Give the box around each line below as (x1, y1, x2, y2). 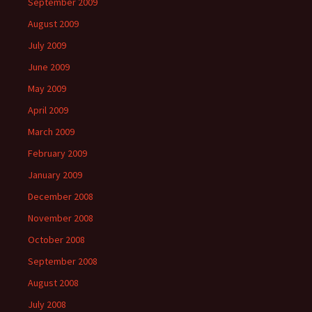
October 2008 (28, 233, 85, 246)
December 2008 (28, 190, 93, 203)
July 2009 (28, 39, 66, 52)
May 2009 (28, 82, 66, 95)
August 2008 (28, 276, 79, 289)
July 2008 (28, 298, 66, 311)
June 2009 (28, 61, 70, 73)
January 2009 (28, 169, 82, 181)
